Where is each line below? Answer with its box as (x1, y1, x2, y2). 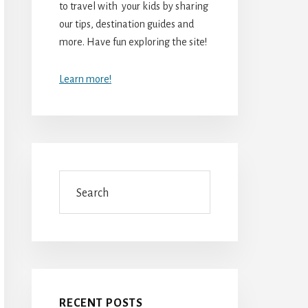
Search (58, 173, 89, 184)
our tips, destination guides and (59, 18, 194, 30)
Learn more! (59, 73, 111, 85)
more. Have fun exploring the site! (59, 36, 207, 47)
